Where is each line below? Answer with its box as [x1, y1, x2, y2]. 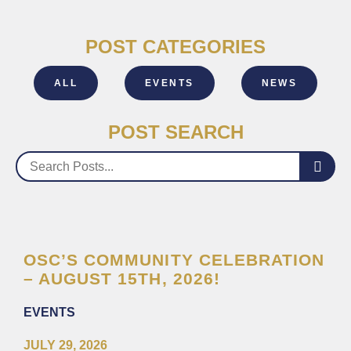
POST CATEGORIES [85, 36, 266, 57]
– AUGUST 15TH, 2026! [24, 270, 220, 288]
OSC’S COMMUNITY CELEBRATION [24, 251, 325, 269]
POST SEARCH [107, 121, 244, 143]
